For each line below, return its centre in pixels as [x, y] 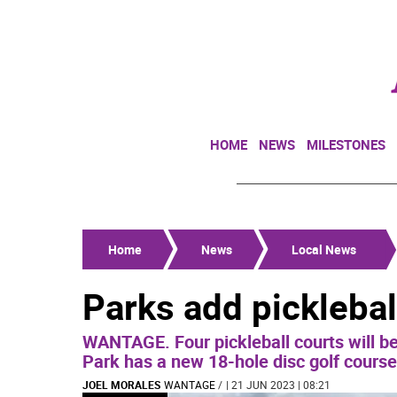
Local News [324, 249]
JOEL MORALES [121, 385]
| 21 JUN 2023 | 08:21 [278, 385]
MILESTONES [346, 144]
